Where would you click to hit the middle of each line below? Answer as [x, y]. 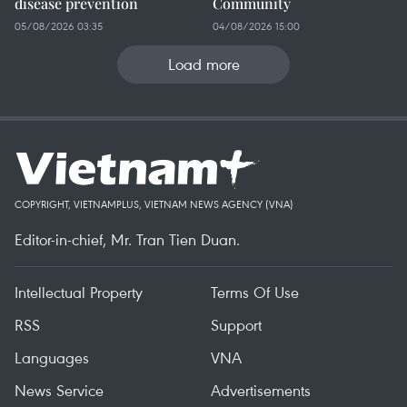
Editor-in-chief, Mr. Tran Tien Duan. [127, 239]
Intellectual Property [79, 292]
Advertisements [261, 390]
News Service [59, 390]
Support [236, 325]
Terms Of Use [255, 292]
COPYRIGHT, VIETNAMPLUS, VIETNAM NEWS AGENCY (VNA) [154, 204]
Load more [203, 64]
